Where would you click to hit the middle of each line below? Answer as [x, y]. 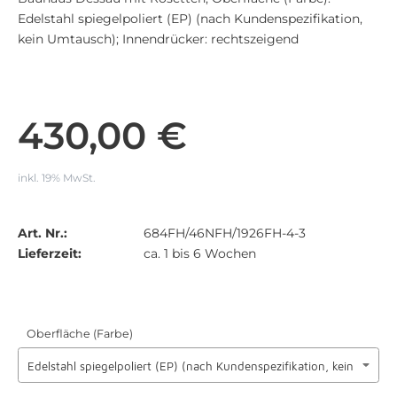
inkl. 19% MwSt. [57, 178]
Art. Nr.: [43, 233]
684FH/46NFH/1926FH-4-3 [225, 233]
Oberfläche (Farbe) [80, 334]
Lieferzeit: [50, 253]
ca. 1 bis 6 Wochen [200, 253]
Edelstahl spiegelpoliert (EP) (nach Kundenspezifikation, [190, 19]
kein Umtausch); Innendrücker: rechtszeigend [158, 39]
